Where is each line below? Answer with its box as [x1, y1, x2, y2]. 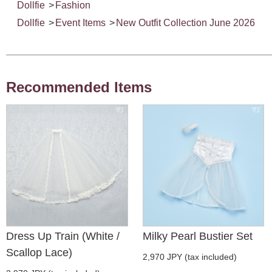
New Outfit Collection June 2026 [116, 18, 255, 29]
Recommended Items [6, 79, 152, 96]
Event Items [55, 18, 106, 29]
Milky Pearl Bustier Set [142, 229, 253, 242]
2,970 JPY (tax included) [142, 251, 237, 262]
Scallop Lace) [6, 246, 72, 259]
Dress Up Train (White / [6, 229, 120, 242]
